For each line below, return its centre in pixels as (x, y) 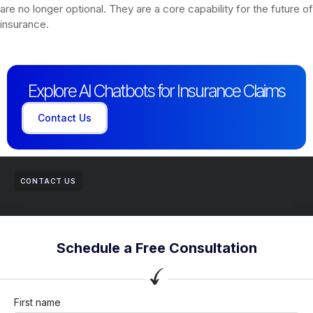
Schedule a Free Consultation (156, 248)
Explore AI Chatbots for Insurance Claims (156, 91)
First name (37, 302)
